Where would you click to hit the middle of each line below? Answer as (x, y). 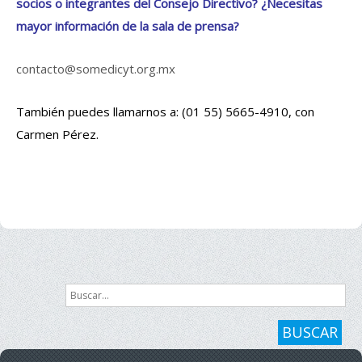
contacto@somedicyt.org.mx (96, 68)
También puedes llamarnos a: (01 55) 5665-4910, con (165, 111)
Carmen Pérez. (57, 134)
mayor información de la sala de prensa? (128, 25)
